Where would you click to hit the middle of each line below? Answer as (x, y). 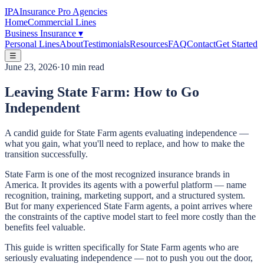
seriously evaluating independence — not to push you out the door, (129, 258)
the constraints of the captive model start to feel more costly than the (130, 216)
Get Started (237, 44)
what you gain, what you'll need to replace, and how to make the (125, 143)
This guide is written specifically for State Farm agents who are (122, 247)
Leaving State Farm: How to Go (102, 92)
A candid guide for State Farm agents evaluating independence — (127, 133)
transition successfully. (46, 154)
